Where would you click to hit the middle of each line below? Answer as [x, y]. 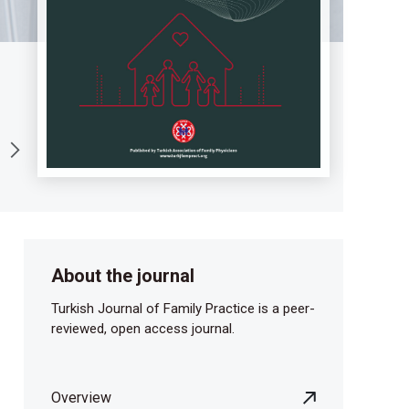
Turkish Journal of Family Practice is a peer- [183, 309]
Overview [81, 398]
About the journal [123, 276]
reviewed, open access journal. [143, 329]
